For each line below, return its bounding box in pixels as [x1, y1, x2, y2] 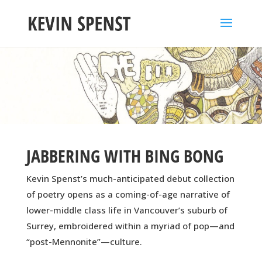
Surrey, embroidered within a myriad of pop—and [26, 220, 235, 232]
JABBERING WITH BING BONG [26, 144, 223, 168]
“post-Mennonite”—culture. [26, 236, 142, 248]
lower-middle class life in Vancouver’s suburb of [26, 204, 227, 216]
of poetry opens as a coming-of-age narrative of [26, 188, 230, 201]
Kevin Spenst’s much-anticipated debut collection [26, 173, 235, 185]
